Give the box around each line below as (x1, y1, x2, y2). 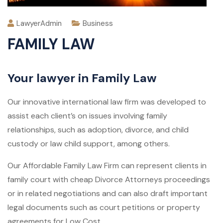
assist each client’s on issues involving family (7, 111, 167, 121)
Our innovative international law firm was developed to (7, 97, 206, 108)
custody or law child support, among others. (7, 138, 170, 149)
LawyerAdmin (16, 18, 62, 29)
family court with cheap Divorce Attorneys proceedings (7, 174, 210, 185)
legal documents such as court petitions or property (7, 202, 200, 213)
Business (83, 18, 113, 29)
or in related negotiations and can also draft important (7, 188, 208, 199)
